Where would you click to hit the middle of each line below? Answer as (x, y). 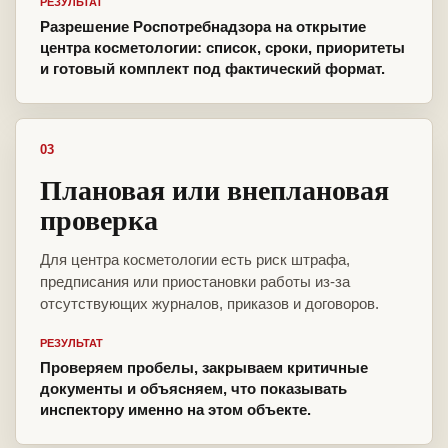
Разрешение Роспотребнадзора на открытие (203, 27)
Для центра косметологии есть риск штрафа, (195, 260)
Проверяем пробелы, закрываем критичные (204, 368)
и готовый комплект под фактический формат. (212, 69)
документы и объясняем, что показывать (193, 389)
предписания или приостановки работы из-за (195, 282)
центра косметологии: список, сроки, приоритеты (222, 48)
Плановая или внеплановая (214, 190)
